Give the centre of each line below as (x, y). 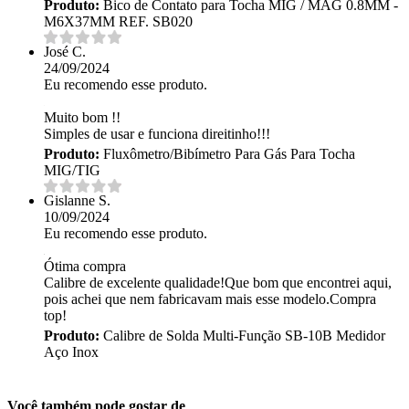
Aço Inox (71, 351)
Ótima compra (85, 266)
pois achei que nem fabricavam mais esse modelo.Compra (210, 299)
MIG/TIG (72, 170)
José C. (65, 51)
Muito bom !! (82, 117)
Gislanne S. (77, 200)
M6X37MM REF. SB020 (118, 21)
